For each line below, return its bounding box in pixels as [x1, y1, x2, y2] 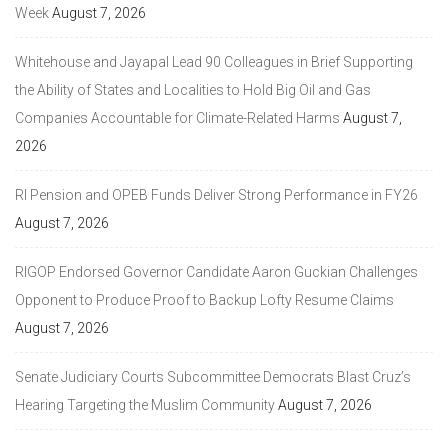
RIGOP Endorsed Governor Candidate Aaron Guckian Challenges [15, 263, 418, 280]
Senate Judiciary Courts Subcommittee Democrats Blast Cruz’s [15, 368, 411, 385]
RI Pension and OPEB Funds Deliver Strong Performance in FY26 [15, 186, 418, 203]
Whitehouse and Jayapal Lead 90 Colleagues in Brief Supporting [15, 53, 413, 70]
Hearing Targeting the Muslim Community [15, 396, 275, 413]
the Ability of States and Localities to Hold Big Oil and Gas [15, 81, 371, 98]
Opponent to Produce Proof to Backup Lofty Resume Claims [15, 291, 394, 308]
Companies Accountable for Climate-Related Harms [15, 109, 340, 126]
